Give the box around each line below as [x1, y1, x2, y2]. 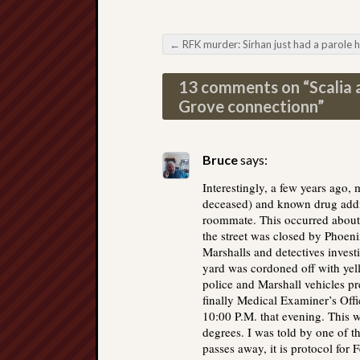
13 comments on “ [178, 77, 309, 96]
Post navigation [162, 49, 299, 73]
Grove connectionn [178, 96, 317, 116]
